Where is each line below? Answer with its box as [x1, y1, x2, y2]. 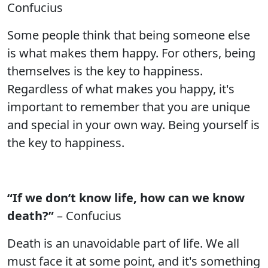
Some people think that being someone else [7, 27, 250, 43]
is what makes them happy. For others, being [7, 45, 255, 61]
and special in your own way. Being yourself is [7, 117, 260, 133]
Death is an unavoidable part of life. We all [7, 235, 239, 251]
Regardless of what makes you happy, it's [7, 81, 234, 97]
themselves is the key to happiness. [7, 63, 203, 79]
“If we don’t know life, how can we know [7, 190, 245, 206]
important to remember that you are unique [7, 99, 250, 115]
